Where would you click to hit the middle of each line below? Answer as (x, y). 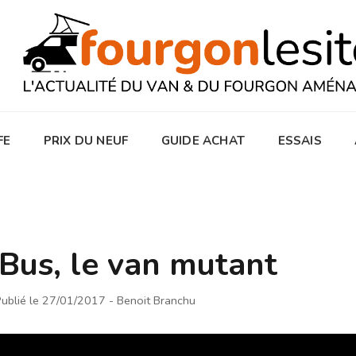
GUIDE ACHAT (203, 140)
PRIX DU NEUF (86, 140)
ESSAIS (300, 140)
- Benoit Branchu (152, 300)
